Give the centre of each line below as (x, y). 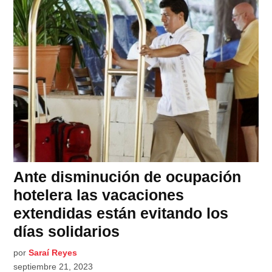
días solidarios (67, 231)
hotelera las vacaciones (99, 195)
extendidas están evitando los (121, 213)
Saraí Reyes (53, 252)
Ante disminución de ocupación (127, 176)
